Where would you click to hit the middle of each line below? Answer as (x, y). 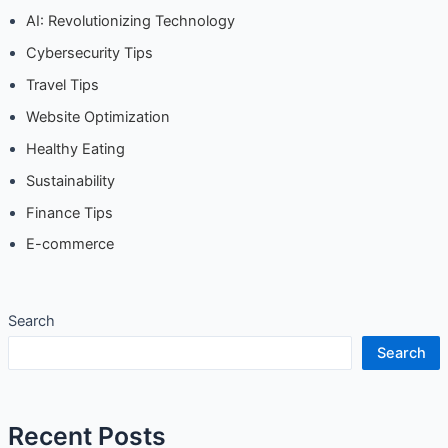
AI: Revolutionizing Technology (130, 20)
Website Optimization (97, 116)
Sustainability (70, 180)
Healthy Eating (75, 148)
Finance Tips (69, 212)
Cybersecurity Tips (89, 52)
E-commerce (69, 244)
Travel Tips (62, 84)
